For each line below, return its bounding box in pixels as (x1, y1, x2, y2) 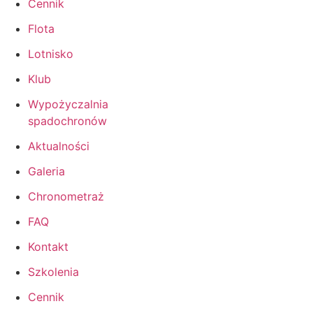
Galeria (28, 163, 65, 178)
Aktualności (28, 138, 89, 153)
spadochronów (28, 113, 107, 128)
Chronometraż (28, 189, 104, 203)
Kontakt (28, 239, 68, 254)
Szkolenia (28, 264, 79, 279)
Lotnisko (28, 46, 73, 61)
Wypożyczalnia (28, 96, 108, 111)
